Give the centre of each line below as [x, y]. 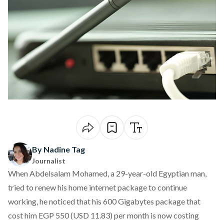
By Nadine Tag [58, 149]
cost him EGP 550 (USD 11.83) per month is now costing [103, 215]
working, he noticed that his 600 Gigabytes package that [104, 201]
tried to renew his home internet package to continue [97, 187]
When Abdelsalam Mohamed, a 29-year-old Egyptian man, [107, 173]
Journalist [49, 160]
